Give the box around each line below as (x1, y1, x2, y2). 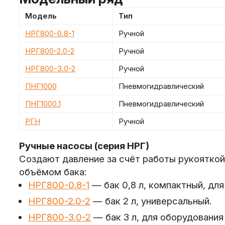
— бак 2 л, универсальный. (90, 195, 212, 207)
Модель (25, 11, 57, 21)
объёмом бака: (19, 166, 86, 178)
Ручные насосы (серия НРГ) (19, 140, 149, 152)
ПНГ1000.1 (25, 99, 61, 108)
